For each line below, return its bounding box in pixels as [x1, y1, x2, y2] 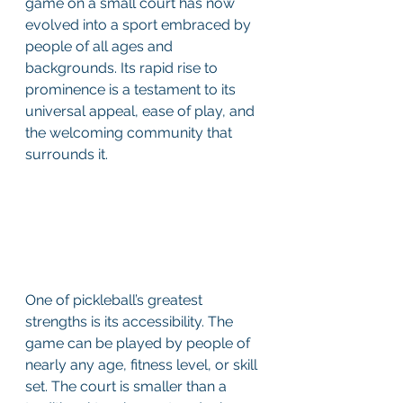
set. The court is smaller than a [25, 378, 230, 396]
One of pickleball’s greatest [25, 291, 206, 309]
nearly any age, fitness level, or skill [25, 356, 261, 374]
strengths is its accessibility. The [25, 313, 237, 331]
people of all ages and [25, 38, 176, 55]
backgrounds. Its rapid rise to [25, 59, 221, 76]
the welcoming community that [25, 124, 236, 141]
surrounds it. [25, 146, 112, 163]
